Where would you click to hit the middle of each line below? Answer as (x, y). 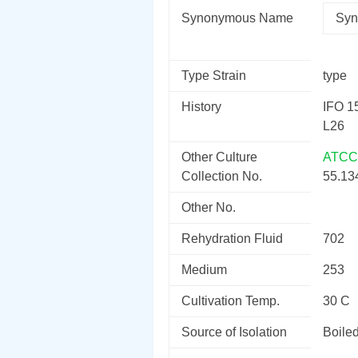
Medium (204, 270)
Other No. (209, 207)
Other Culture (219, 157)
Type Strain (214, 76)
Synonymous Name (237, 18)
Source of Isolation (234, 332)
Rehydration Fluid (232, 239)
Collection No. (222, 176)
